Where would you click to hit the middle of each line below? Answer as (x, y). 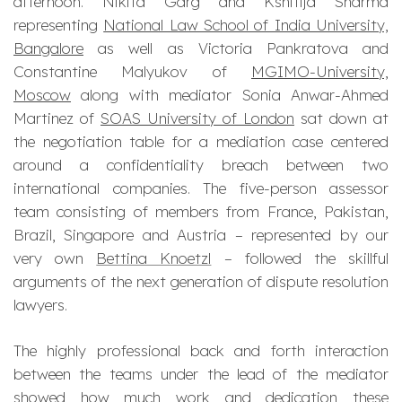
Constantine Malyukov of (132, 72)
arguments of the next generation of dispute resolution (201, 282)
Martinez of (57, 118)
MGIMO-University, (320, 72)
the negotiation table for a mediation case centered (201, 142)
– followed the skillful (300, 258)
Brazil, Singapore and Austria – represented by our (201, 235)
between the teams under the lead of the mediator (201, 374)
